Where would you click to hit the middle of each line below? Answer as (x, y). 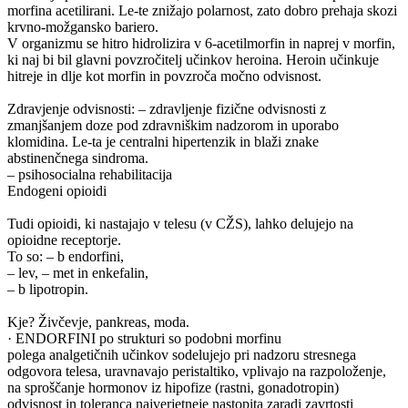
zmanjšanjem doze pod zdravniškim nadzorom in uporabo (173, 125)
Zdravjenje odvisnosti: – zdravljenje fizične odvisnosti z (167, 108)
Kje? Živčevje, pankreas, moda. (98, 321)
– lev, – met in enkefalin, (78, 272)
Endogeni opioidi (57, 190)
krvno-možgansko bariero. (83, 26)
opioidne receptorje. (64, 240)
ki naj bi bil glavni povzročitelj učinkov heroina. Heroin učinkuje (193, 59)
